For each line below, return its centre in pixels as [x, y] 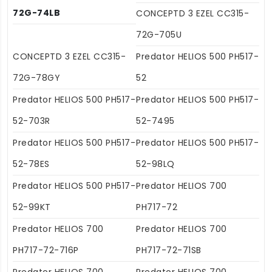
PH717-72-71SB [169, 250]
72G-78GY [36, 78]
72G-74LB [36, 13]
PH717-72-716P [46, 250]
